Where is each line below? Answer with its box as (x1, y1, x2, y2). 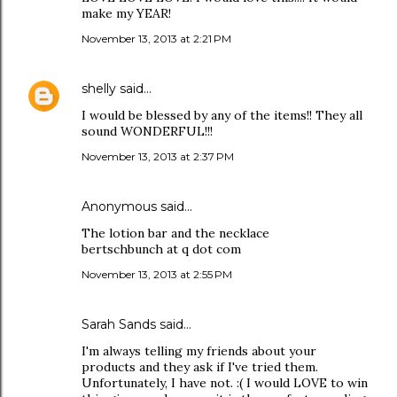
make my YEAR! (82, 5, 171, 21)
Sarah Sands (82, 316, 156, 332)
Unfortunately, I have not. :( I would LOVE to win (82, 375, 368, 391)
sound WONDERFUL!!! (82, 123, 213, 139)
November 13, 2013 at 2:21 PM (82, 32, 231, 45)
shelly (82, 81, 116, 97)
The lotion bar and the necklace (82, 225, 269, 241)
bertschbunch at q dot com (82, 241, 241, 257)
